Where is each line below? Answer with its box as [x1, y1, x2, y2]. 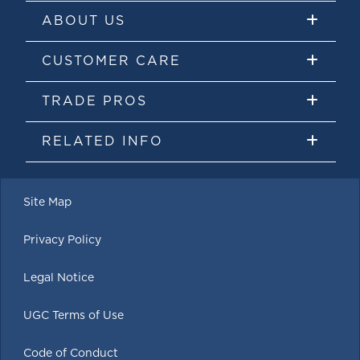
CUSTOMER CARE [42, 54, 181, 67]
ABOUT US [42, 14, 125, 27]
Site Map [23, 196, 72, 208]
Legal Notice [23, 272, 94, 284]
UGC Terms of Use [23, 309, 124, 321]
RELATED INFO [42, 134, 163, 148]
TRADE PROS [42, 94, 147, 108]
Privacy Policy [23, 234, 101, 246]
